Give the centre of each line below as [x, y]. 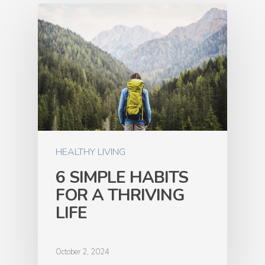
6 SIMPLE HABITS [122, 178]
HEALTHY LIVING [91, 152]
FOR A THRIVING [120, 195]
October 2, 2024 [83, 252]
